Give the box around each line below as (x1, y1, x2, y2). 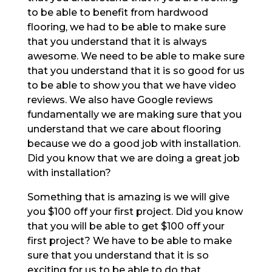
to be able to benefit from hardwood (27, 6, 208, 18)
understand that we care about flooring (27, 123, 221, 135)
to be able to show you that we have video (27, 79, 236, 91)
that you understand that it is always (27, 35, 207, 47)
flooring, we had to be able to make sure (27, 21, 226, 33)
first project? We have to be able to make (27, 234, 232, 246)
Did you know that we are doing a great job (27, 152, 240, 164)
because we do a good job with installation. (27, 137, 240, 149)
